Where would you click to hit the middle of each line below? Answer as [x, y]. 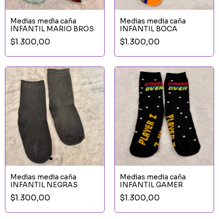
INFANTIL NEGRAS [44, 185]
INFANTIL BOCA [149, 29]
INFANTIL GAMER [151, 185]
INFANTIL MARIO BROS [52, 29]
